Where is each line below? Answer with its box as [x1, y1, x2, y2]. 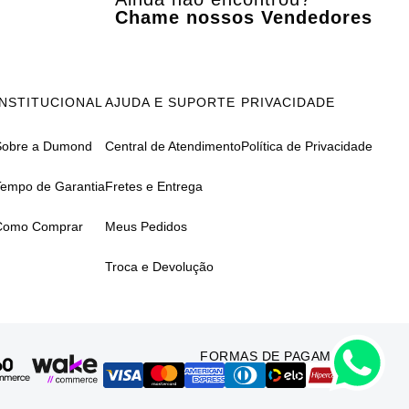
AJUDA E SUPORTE [105, 94, 236, 110]
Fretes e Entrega [105, 178, 203, 194]
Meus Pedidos [105, 218, 187, 234]
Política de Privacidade [241, 138, 372, 153]
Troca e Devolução [105, 258, 214, 274]
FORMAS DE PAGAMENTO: [200, 348, 372, 363]
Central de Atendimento [105, 138, 241, 153]
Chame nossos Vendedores [115, 7, 372, 28]
